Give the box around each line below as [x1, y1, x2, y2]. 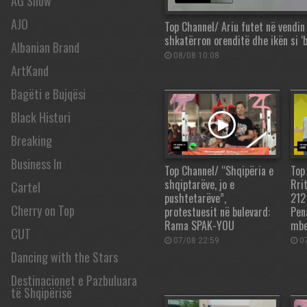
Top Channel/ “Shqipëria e [164, 162, 273, 180]
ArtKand [11, 62, 49, 79]
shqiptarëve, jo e [164, 176, 234, 193]
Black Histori [11, 108, 71, 126]
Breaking [11, 132, 52, 149]
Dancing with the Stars [11, 248, 118, 266]
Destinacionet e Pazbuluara [11, 271, 137, 289]
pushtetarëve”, [164, 190, 226, 207]
